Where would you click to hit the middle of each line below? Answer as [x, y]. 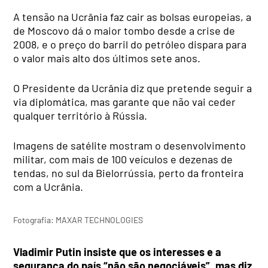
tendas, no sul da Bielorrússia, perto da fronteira [129, 173]
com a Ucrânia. [48, 187]
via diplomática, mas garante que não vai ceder [125, 102]
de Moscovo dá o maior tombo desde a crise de [124, 31]
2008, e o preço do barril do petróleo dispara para [130, 45]
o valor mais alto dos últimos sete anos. [107, 58]
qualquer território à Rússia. [80, 116]
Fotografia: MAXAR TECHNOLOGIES [78, 220]
